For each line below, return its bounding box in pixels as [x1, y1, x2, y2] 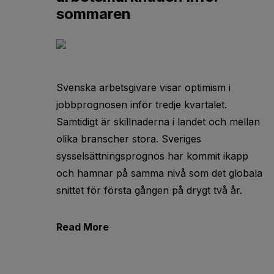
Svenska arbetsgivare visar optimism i [56, 81, 231, 94]
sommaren [56, 5, 131, 23]
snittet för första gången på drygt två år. [56, 184, 245, 196]
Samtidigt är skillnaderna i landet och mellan [56, 116, 260, 128]
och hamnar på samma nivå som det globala [56, 167, 262, 179]
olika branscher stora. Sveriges [56, 133, 201, 145]
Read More [56, 221, 109, 233]
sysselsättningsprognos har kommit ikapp [56, 150, 248, 162]
